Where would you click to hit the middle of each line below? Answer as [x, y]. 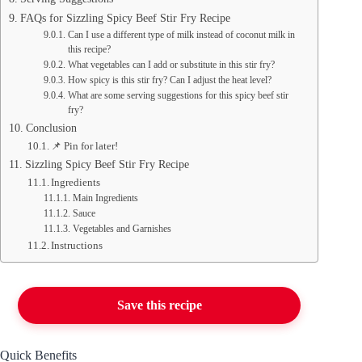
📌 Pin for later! [85, 146]
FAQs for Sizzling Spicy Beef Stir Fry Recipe [125, 18]
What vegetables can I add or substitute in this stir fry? [171, 65]
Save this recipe [159, 305]
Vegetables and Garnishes [122, 229]
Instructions [77, 246]
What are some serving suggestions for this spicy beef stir [178, 96]
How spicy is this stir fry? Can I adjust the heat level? [169, 81]
